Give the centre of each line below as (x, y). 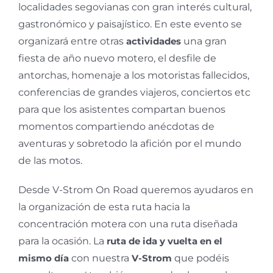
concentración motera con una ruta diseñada (128, 224)
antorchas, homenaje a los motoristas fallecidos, (134, 75)
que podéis (200, 258)
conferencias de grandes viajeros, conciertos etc (134, 92)
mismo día (45, 258)
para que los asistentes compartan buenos (122, 109)
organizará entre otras (72, 41)
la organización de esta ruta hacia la (104, 207)
